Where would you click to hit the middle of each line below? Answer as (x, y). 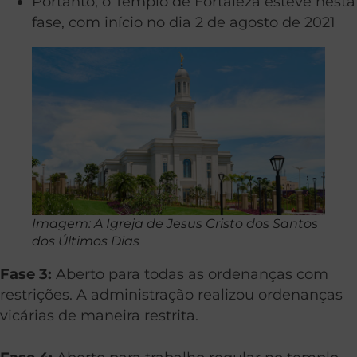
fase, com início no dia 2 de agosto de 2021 (184, 22)
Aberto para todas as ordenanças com (190, 274)
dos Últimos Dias (86, 241)
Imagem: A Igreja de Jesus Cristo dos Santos (175, 223)
